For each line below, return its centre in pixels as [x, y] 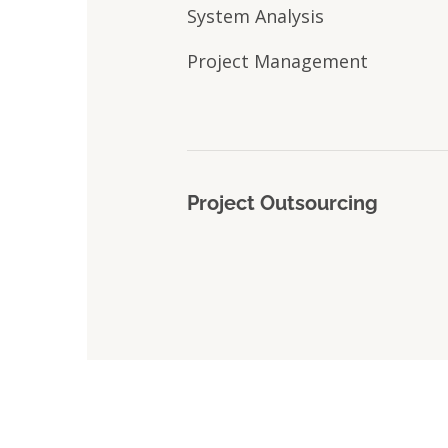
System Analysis [255, 16]
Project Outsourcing [282, 203]
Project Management [277, 61]
